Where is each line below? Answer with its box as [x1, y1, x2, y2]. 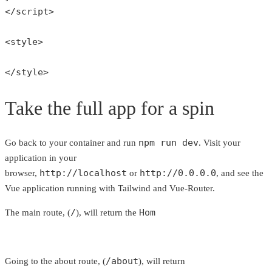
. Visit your [199, 138, 240, 148]
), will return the [76, 208, 139, 218]
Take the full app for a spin [5, 97, 214, 119]
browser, [5, 168, 39, 178]
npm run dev [138, 137, 199, 149]
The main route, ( [5, 208, 70, 218]
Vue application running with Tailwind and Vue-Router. [5, 183, 215, 194]
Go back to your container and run [5, 138, 138, 148]
